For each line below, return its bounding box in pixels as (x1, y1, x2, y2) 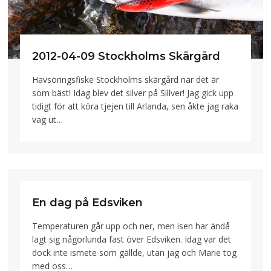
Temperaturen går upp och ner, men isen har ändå (32, 220, 230, 232)
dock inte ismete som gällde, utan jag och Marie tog (32, 246, 237, 258)
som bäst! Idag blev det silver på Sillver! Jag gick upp (32, 87, 234, 99)
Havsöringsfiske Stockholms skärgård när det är (32, 74, 220, 86)
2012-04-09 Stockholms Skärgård (32, 50, 221, 64)
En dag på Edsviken (32, 196, 143, 210)
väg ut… (32, 114, 64, 126)
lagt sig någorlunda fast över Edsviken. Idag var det (32, 233, 232, 245)
